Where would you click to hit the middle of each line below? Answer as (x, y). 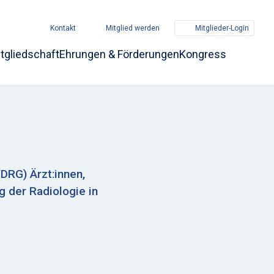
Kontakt (63, 28)
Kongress (203, 54)
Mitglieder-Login (222, 28)
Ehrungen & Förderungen (119, 54)
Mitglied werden (133, 28)
